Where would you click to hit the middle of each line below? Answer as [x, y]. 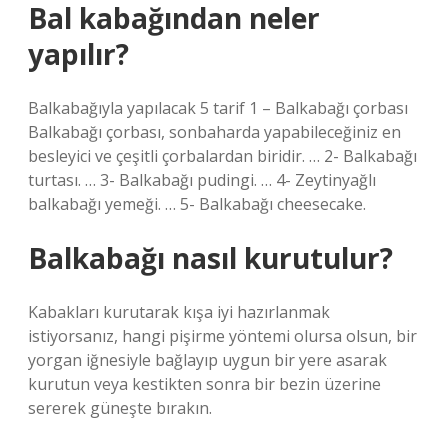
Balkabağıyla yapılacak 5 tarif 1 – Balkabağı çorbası [218, 108]
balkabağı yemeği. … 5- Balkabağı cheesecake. [197, 204]
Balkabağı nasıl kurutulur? [210, 258]
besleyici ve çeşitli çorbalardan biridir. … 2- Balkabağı [222, 156]
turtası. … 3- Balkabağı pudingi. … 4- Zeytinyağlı [202, 180]
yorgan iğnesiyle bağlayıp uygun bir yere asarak [207, 360]
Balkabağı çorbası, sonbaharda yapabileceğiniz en [214, 132]
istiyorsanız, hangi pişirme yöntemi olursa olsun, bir [222, 336]
